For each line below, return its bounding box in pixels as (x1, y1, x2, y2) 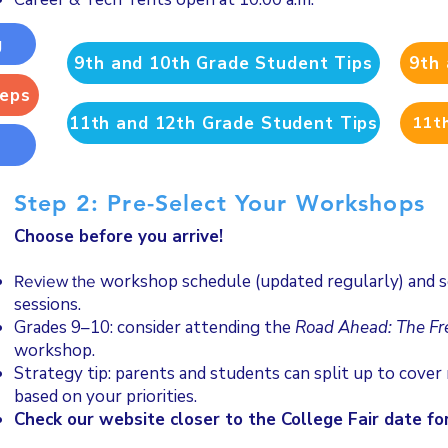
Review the (14, 271, 100, 290)
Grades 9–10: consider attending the (14, 316, 295, 339)
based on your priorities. (14, 385, 197, 408)
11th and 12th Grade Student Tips (68, 111, 379, 135)
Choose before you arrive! (14, 225, 223, 248)
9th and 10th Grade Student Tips (74, 51, 373, 75)
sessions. (14, 293, 81, 316)
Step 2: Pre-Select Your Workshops (14, 189, 425, 217)
